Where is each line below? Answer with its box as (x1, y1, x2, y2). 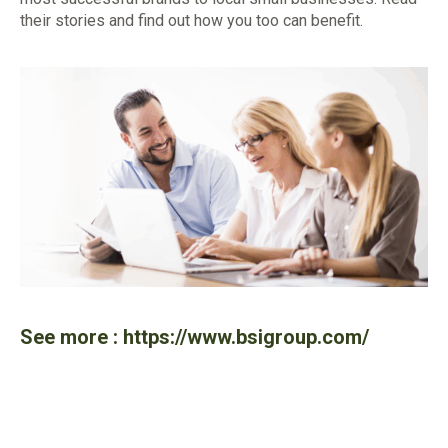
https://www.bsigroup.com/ (123, 324, 369, 349)
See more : (20, 324, 123, 349)
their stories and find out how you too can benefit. (20, 11, 363, 30)
